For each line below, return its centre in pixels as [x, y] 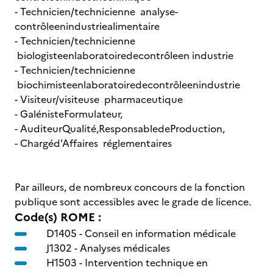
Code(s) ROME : [58, 217]
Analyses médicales [125, 248]
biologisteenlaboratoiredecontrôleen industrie [124, 55]
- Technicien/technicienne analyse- [96, 12]
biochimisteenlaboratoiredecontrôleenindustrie [127, 85]
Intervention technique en [146, 263]
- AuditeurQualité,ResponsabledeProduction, [120, 129]
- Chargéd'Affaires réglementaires [93, 143]
